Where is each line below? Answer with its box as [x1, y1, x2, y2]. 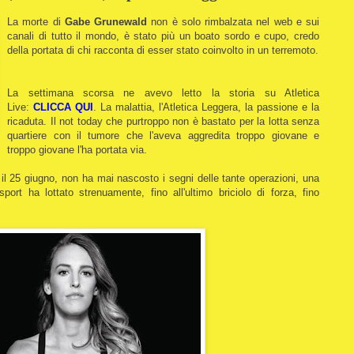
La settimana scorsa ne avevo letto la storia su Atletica [7, 86, 319, 99]
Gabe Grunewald [64, 15, 148, 28]
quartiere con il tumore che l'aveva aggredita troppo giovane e [7, 129, 319, 141]
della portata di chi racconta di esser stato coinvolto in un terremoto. [7, 43, 319, 56]
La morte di [7, 15, 65, 28]
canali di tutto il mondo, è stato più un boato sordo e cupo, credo [7, 29, 319, 42]
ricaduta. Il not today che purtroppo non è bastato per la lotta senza [7, 115, 319, 127]
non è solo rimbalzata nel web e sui [147, 15, 319, 28]
